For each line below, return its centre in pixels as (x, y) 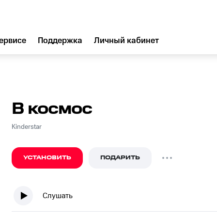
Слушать (58, 196)
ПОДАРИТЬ (120, 158)
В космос (52, 109)
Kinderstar (27, 127)
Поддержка (60, 41)
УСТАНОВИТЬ (47, 158)
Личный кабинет (126, 41)
